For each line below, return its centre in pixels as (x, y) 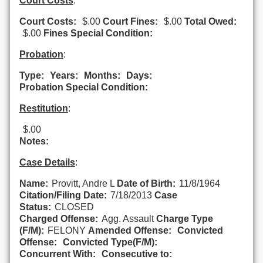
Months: (102, 75)
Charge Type (184, 218)
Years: (64, 75)
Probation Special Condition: (83, 87)
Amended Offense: (129, 230)
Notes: (34, 141)
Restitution (43, 108)
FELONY (66, 230)
